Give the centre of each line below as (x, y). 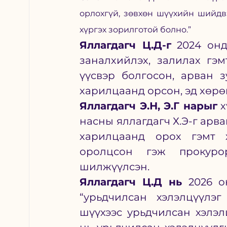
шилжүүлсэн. (115, 167)
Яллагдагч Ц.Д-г (125, 45)
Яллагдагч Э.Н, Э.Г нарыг (148, 106)
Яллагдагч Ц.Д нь (134, 182)
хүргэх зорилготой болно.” (136, 30)
